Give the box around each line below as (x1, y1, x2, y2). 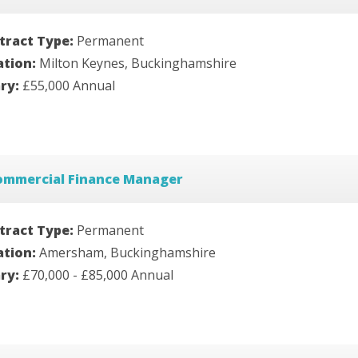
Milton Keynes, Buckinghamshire (39, 54, 237, 73)
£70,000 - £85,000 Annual (22, 265, 173, 284)
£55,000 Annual (22, 77, 115, 95)
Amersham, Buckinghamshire (39, 243, 216, 261)
